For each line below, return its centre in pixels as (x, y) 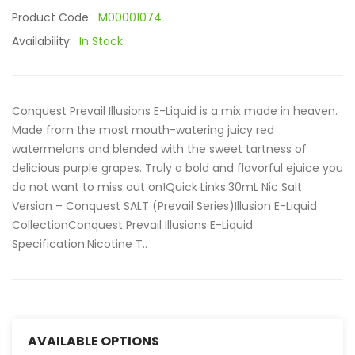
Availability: (44, 41)
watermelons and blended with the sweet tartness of (159, 149)
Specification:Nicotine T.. (80, 244)
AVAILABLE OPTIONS (94, 341)
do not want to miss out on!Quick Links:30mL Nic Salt (157, 187)
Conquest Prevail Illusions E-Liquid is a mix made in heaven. (175, 111)
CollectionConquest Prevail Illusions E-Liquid (132, 225)
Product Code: (53, 17)
